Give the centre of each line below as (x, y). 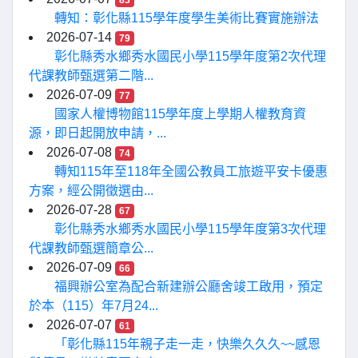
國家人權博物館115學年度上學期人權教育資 (180, 114)
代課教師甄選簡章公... (91, 248)
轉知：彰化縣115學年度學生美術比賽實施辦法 (187, 18)
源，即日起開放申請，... (97, 133)
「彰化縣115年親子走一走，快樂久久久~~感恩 (187, 344)
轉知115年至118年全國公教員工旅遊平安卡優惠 (191, 171)
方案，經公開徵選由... (91, 191)
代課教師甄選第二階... (91, 76)
